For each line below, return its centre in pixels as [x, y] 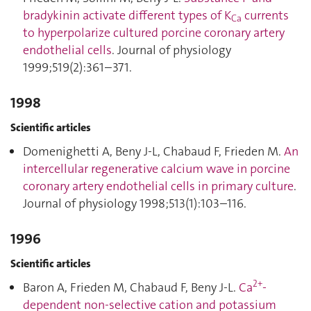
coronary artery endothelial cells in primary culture [158, 186]
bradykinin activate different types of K [127, 15]
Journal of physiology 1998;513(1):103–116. [135, 203]
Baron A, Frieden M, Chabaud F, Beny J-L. [131, 287]
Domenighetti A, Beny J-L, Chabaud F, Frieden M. [153, 151]
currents [265, 15]
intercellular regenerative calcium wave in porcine [157, 169]
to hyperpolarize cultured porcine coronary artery [154, 33]
